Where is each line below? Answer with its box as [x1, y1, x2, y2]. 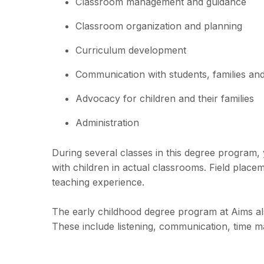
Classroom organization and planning [75, 19, 242, 32]
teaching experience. [51, 176, 144, 188]
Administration [75, 116, 139, 128]
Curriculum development [75, 44, 186, 56]
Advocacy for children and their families [75, 92, 254, 104]
